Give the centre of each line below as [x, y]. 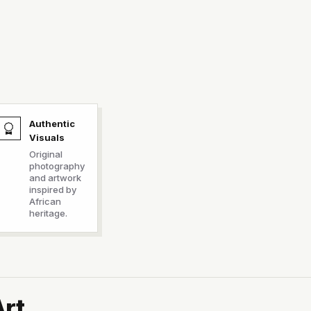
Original [45, 154]
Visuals [47, 137]
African [45, 201]
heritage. [48, 213]
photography [57, 166]
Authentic [52, 124]
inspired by [52, 190]
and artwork [55, 178]
